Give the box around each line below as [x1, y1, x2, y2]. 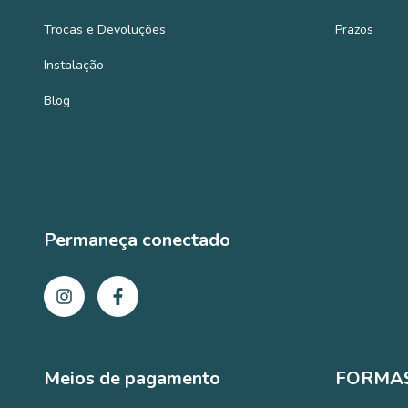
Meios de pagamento [44, 366, 220, 392]
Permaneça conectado [44, 227, 230, 252]
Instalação [44, 56, 104, 74]
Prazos [334, 20, 373, 38]
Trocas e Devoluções [44, 20, 166, 38]
